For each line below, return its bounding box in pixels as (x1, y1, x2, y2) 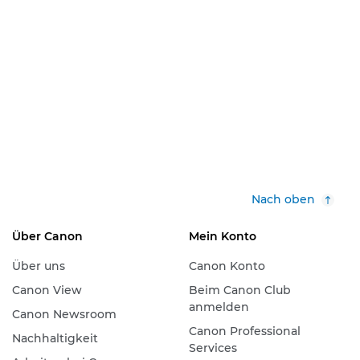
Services (188, 341, 237, 355)
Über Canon (11, 229, 83, 243)
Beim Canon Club (188, 283, 291, 297)
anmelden (188, 300, 249, 314)
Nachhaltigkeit (11, 331, 98, 346)
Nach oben (252, 192, 315, 207)
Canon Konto (188, 259, 265, 273)
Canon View (11, 283, 82, 297)
